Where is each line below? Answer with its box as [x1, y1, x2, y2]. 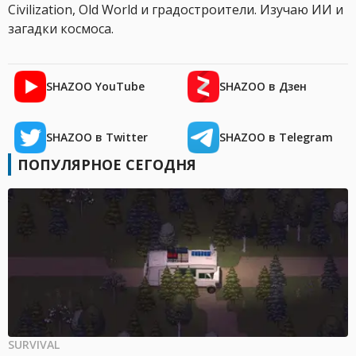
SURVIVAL [8, 337, 60, 353]
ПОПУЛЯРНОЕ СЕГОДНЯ [17, 155, 196, 175]
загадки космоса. [8, 20, 114, 38]
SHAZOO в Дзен [219, 79, 307, 95]
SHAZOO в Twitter [46, 130, 148, 145]
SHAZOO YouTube [46, 79, 145, 95]
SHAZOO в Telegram [219, 130, 333, 145]
